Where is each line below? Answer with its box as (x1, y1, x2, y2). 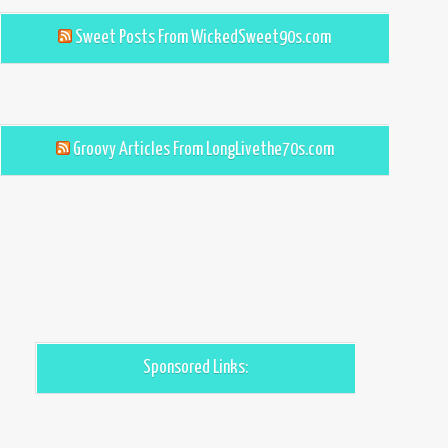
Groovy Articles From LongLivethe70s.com (72, 140, 334, 159)
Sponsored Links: (143, 358, 248, 377)
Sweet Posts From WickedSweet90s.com (75, 28, 331, 47)
